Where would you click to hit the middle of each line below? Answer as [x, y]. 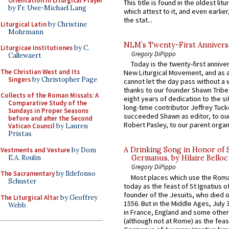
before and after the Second [50, 118]
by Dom [83, 150]
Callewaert [25, 55]
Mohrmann [26, 32]
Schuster [22, 181]
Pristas [20, 134]
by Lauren [71, 126]
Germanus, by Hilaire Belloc [180, 158]
